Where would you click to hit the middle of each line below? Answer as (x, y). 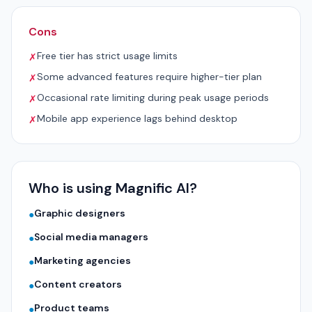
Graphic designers (80, 213)
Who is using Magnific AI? (113, 188)
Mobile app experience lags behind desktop (137, 118)
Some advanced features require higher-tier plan (149, 77)
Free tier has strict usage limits (107, 56)
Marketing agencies (83, 260)
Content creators (78, 284)
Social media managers (91, 237)
